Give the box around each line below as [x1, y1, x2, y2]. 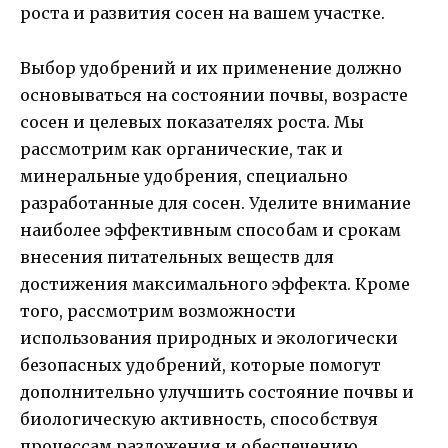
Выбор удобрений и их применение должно [20, 57, 402, 78]
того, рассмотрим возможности [20, 300, 296, 321]
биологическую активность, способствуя [20, 408, 378, 429]
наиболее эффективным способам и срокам [20, 219, 401, 240]
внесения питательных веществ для [20, 246, 334, 267]
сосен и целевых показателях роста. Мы [20, 111, 364, 132]
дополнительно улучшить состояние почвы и [20, 381, 414, 402]
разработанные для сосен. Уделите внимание [20, 192, 411, 213]
